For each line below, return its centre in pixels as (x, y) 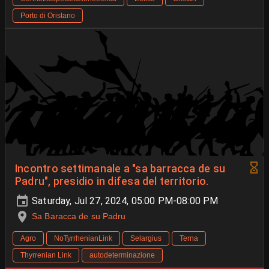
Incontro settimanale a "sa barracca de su (120, 168)
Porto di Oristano (48, 15)
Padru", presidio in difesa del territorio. (112, 181)
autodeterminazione (122, 255)
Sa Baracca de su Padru (79, 216)
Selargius (146, 238)
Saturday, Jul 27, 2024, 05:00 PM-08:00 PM (124, 201)
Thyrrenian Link (46, 255)
